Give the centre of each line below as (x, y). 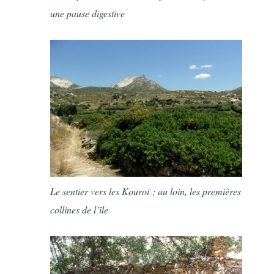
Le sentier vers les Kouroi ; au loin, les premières (146, 191)
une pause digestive (88, 13)
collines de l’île (80, 210)
